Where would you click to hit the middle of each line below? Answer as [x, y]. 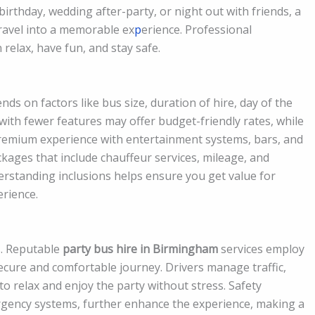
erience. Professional [197, 30]
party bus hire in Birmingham [140, 249]
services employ [261, 249]
